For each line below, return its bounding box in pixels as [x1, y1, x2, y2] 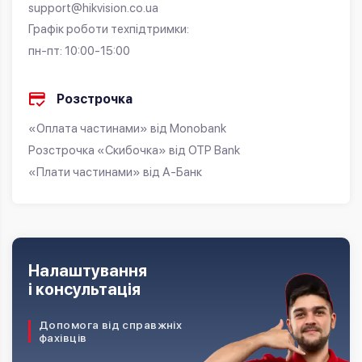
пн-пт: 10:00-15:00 [28, 43, 130, 58]
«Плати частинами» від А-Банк [28, 165, 202, 179]
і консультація [28, 280, 141, 299]
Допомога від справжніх [39, 318, 183, 331]
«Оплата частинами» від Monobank [28, 121, 226, 136]
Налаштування [28, 261, 147, 280]
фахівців [39, 331, 87, 344]
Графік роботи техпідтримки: [28, 21, 189, 36]
